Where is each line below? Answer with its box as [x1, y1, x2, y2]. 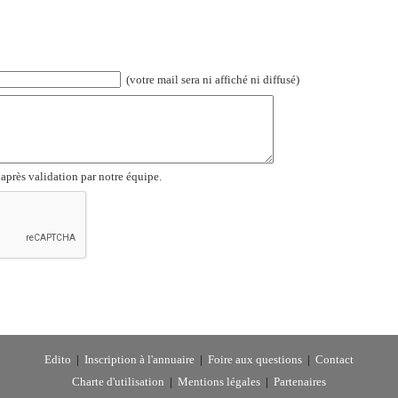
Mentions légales [178, 376, 260, 388]
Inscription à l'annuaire [84, 354, 195, 366]
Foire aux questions [208, 354, 302, 366]
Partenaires [274, 376, 326, 388]
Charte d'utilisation [72, 376, 164, 388]
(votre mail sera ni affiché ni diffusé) [121, 74, 299, 86]
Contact [315, 354, 354, 366]
